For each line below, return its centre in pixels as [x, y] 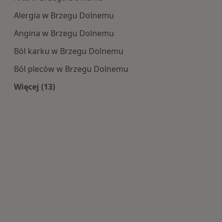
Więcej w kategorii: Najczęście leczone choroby [126, 98]
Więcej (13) [34, 86]
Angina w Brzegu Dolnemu [64, 33]
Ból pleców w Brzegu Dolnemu [71, 69]
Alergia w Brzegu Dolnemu [64, 15]
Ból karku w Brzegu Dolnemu [69, 51]
